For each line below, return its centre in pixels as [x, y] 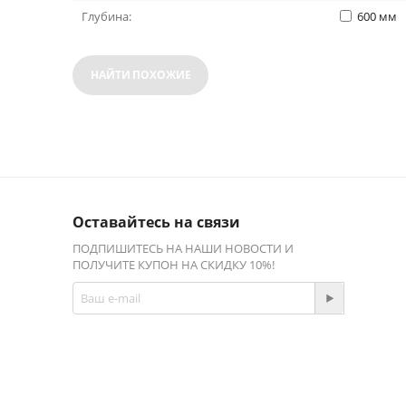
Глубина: [106, 16]
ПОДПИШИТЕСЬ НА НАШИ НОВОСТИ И [183, 248]
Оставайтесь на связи [156, 222]
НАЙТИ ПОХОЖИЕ [141, 75]
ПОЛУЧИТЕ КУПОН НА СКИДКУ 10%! [174, 265]
